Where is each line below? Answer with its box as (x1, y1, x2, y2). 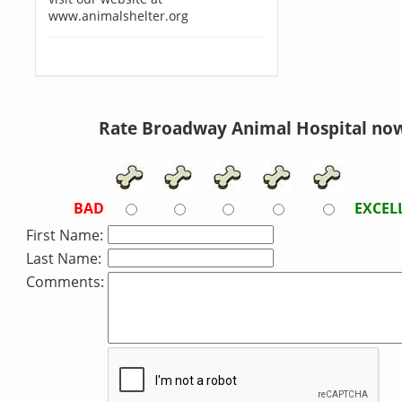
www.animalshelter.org (48, 7, 188, 24)
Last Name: (26, 249, 101, 268)
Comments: (26, 272, 104, 292)
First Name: (26, 225, 103, 245)
